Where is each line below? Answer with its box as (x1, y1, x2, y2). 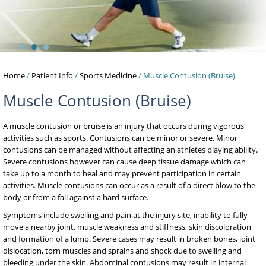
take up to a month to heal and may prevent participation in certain (3, 168, 241, 179)
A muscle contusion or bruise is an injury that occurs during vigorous (3, 121, 244, 132)
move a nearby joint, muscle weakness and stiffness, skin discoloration (3, 221, 251, 233)
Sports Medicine (80, 70, 137, 81)
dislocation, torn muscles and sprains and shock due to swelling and (3, 245, 242, 256)
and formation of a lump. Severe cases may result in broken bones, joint (3, 233, 255, 245)
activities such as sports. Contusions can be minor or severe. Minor (3, 132, 237, 144)
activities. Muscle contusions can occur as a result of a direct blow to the (3, 180, 255, 191)
